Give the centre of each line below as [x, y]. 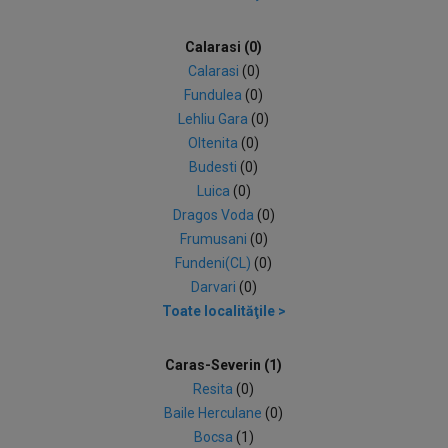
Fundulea [215, 95]
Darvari [214, 287]
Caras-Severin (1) [224, 365]
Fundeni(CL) [215, 263]
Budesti [215, 167]
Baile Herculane [215, 413]
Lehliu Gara [215, 119]
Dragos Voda [214, 215]
